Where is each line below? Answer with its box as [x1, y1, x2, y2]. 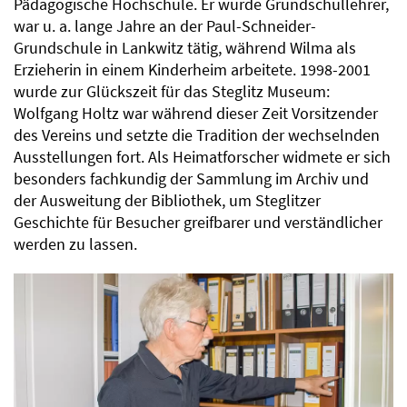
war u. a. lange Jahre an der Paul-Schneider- [14, 15, 316, 36]
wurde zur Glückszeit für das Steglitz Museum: [14, 81, 330, 102]
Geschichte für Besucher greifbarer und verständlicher [14, 212, 382, 233]
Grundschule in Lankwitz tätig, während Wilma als [14, 37, 356, 58]
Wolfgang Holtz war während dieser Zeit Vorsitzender [14, 103, 378, 124]
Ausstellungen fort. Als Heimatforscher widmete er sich [14, 146, 391, 167]
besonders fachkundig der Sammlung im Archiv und [14, 168, 369, 189]
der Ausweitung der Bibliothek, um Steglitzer [14, 190, 321, 211]
